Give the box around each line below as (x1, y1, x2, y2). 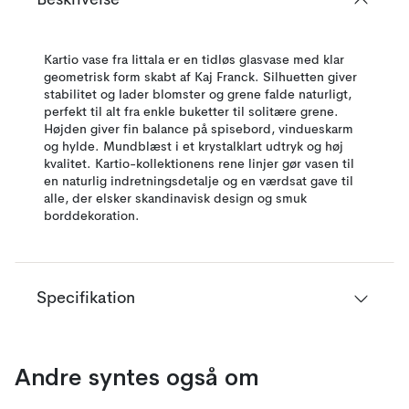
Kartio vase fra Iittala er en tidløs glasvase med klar (44, 54, 344, 67)
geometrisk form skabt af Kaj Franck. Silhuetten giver (44, 71, 357, 84)
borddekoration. (44, 210, 140, 223)
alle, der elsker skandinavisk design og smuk (44, 193, 307, 205)
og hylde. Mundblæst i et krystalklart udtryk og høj (44, 141, 343, 153)
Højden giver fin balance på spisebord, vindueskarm (44, 123, 353, 136)
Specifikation (37, 290, 135, 307)
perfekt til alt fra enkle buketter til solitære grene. (44, 106, 339, 119)
